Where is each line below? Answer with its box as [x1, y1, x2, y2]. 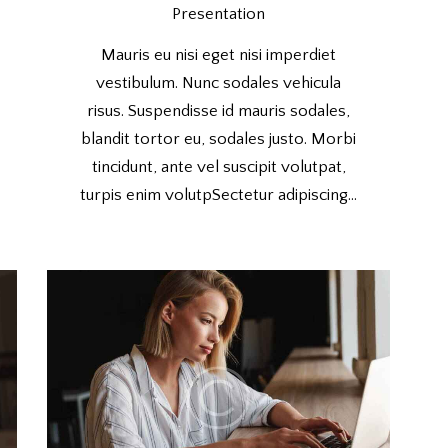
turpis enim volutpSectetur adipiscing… [80, 185, 358, 204]
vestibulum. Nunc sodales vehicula [96, 73, 342, 92]
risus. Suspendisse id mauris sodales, [87, 101, 351, 120]
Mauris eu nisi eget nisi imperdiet [101, 45, 337, 64]
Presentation [172, 5, 266, 24]
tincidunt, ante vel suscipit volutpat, [91, 157, 346, 176]
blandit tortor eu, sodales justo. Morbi [81, 129, 357, 148]
